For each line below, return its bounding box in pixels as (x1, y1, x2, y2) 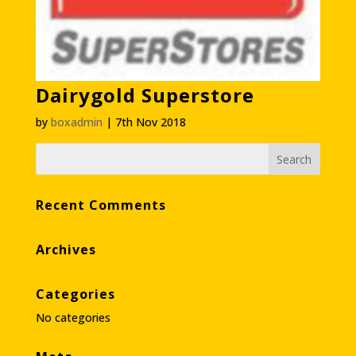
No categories (35, 310, 110, 326)
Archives (35, 241, 96, 259)
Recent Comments (35, 196, 166, 215)
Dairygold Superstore (35, 82, 254, 109)
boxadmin (50, 114, 103, 130)
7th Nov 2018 (114, 114, 186, 130)
